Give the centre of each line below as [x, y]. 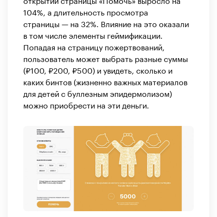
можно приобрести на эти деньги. [86, 104]
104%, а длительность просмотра [86, 11]
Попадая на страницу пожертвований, [94, 46]
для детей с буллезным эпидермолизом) [98, 93]
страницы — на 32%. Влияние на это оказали [106, 23]
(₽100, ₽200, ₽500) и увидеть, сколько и [98, 69]
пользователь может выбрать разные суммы [106, 58]
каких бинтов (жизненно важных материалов [105, 81]
